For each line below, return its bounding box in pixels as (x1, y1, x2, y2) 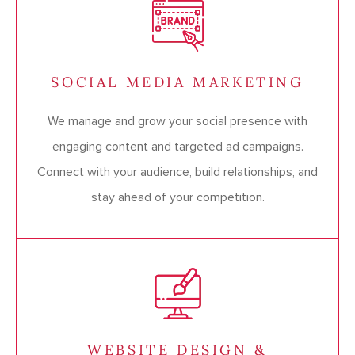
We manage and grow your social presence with (48, 113, 307, 130)
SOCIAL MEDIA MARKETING (51, 73, 304, 92)
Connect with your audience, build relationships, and (37, 164, 318, 181)
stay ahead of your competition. (90, 189, 265, 206)
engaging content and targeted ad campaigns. (52, 139, 303, 155)
